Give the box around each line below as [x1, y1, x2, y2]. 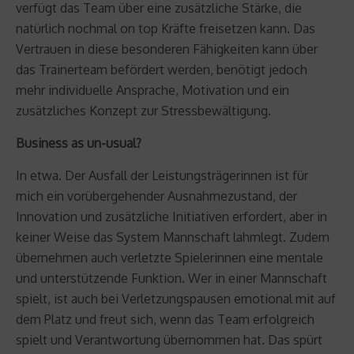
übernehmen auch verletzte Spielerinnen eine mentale [16, 249, 323, 265]
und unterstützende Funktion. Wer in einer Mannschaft [16, 269, 327, 286]
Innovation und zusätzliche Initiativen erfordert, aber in [16, 208, 327, 224]
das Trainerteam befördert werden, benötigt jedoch [16, 61, 307, 77]
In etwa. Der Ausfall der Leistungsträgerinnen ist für [16, 167, 308, 183]
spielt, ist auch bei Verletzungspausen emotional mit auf [16, 290, 336, 307]
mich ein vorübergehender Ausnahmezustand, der [16, 187, 297, 204]
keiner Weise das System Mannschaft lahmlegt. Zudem [16, 228, 330, 245]
